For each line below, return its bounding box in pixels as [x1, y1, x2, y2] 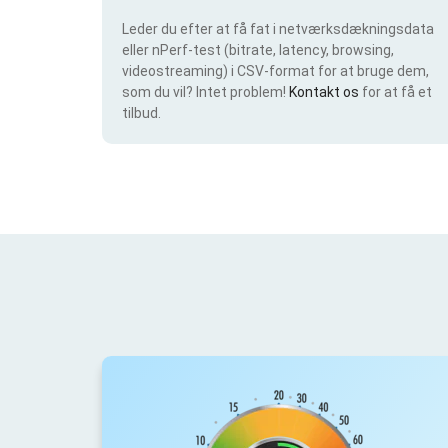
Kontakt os [289, 83, 362, 100]
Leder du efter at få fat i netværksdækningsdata [122, 20, 434, 37]
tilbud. [122, 104, 161, 121]
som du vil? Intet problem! [122, 83, 289, 100]
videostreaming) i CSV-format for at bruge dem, [122, 62, 429, 79]
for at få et [362, 83, 432, 100]
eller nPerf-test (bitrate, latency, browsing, [122, 41, 394, 58]
